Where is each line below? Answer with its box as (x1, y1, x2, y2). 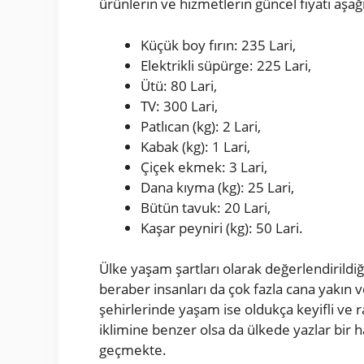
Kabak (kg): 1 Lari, (141, 136, 250, 156)
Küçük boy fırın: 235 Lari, (141, 35, 296, 54)
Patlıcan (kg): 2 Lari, (141, 116, 261, 136)
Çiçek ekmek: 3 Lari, (141, 157, 267, 176)
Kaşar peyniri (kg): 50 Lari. (141, 218, 303, 237)
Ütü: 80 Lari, (141, 76, 217, 95)
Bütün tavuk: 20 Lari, (141, 197, 271, 217)
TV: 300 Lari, (141, 96, 218, 115)
